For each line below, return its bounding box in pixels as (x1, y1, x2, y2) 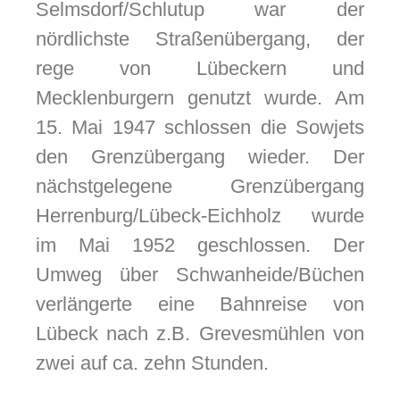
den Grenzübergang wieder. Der (35, 146, 364, 169)
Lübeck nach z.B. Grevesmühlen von (35, 322, 364, 346)
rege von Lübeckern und (35, 57, 364, 80)
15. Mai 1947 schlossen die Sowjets (35, 116, 364, 139)
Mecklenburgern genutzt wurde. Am (35, 87, 364, 110)
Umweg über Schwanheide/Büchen (35, 263, 364, 287)
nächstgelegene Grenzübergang (35, 175, 364, 198)
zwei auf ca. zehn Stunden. (35, 352, 269, 375)
